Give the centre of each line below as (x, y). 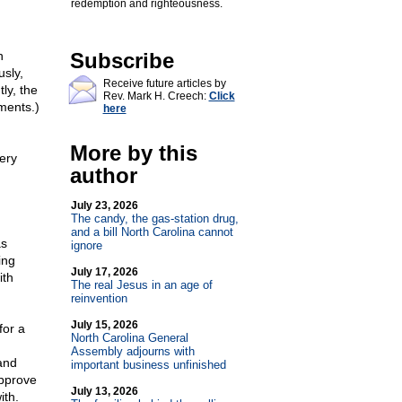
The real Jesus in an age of (141, 285)
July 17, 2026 (104, 272)
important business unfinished (148, 365)
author (103, 175)
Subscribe (122, 61)
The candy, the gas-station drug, (154, 218)
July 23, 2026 (104, 205)
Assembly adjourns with (132, 351)
